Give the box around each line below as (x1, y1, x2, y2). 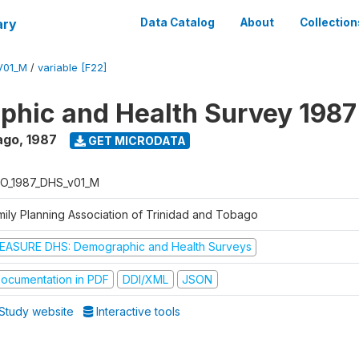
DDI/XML (122, 272, 168, 286)
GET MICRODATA (85, 133, 186, 147)
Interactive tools (93, 305, 181, 318)
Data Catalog (140, 16, 215, 29)
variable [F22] (38, 62, 107, 74)
